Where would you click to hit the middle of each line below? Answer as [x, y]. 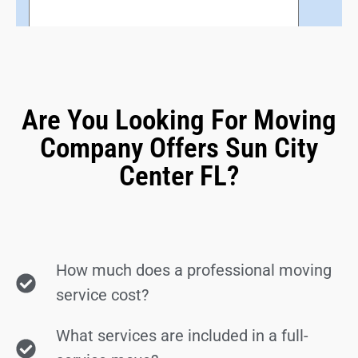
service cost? [103, 295]
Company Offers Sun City [179, 148]
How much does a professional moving [194, 270]
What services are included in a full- [183, 336]
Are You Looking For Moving [179, 120]
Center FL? [179, 176]
